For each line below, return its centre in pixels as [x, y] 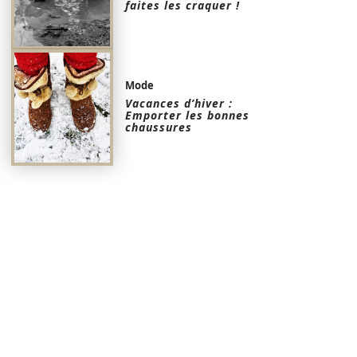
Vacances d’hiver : [179, 103]
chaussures [159, 127]
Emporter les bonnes [188, 115]
